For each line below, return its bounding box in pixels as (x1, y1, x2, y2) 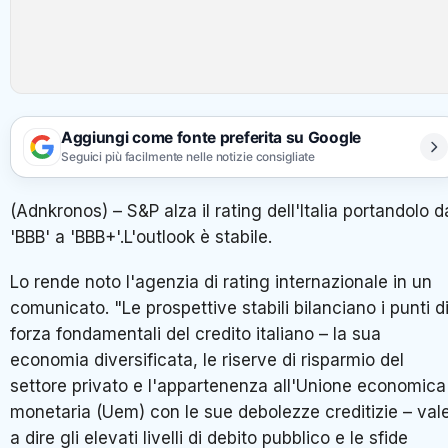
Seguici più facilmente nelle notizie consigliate (61, 149, 316, 165)
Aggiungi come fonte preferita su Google (61, 128, 361, 148)
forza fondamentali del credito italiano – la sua (10, 324, 381, 345)
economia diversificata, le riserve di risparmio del (10, 350, 404, 371)
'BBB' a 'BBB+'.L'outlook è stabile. (10, 226, 272, 247)
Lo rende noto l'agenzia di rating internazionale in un (10, 272, 432, 293)
